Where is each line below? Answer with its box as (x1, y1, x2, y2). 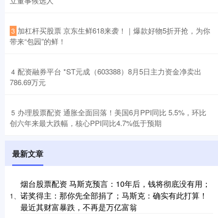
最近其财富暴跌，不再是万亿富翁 (20, 201, 137, 213)
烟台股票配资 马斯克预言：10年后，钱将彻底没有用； (20, 178, 210, 190)
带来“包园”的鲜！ (10, 36, 66, 47)
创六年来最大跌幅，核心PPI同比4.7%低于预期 (10, 118, 162, 128)
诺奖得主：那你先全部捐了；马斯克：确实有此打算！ (20, 190, 207, 201)
